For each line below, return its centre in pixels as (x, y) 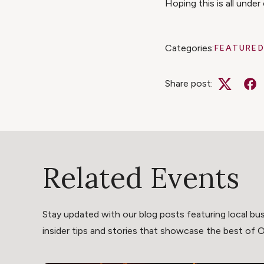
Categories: (189, 48)
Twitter (240, 91)
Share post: (189, 84)
